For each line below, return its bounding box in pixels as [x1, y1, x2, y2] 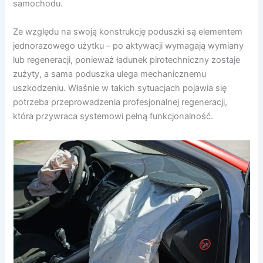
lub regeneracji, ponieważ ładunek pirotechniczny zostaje [13, 54, 241, 65]
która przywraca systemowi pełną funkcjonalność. [13, 110, 214, 122]
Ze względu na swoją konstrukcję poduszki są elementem [13, 26, 243, 37]
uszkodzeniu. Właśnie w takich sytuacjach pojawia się [13, 82, 227, 93]
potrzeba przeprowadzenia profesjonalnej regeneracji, [13, 96, 228, 107]
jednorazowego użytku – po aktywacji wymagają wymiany [13, 40, 244, 51]
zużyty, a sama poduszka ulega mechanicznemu [13, 68, 207, 79]
